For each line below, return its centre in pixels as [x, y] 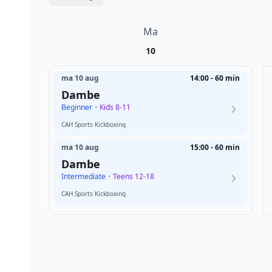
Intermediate [83, 176]
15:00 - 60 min [215, 147]
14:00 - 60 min [215, 78]
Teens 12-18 [133, 176]
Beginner [77, 107]
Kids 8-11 [114, 107]
